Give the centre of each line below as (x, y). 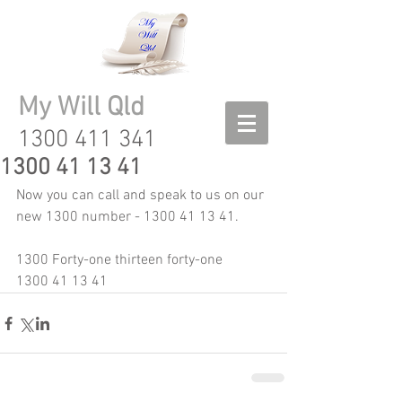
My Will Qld (81, 108)
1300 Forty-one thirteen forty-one (119, 260)
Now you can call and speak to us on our (142, 196)
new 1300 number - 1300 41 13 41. (131, 217)
